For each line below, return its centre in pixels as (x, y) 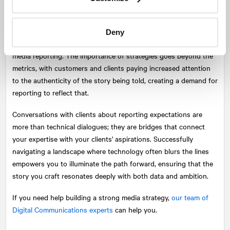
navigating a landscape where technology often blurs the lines (111, 151)
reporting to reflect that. (51, 92)
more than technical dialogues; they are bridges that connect (109, 126)
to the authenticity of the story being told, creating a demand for (115, 80)
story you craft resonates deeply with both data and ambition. (110, 175)
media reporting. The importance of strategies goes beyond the (113, 55)
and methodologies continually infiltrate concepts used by (104, 18)
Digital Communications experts (63, 209)
